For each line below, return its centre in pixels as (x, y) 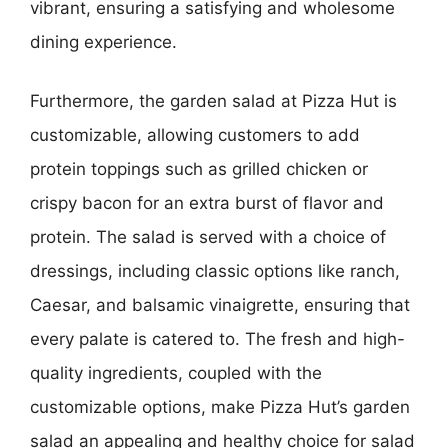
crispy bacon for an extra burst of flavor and (207, 203)
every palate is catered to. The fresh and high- (217, 339)
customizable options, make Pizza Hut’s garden (220, 407)
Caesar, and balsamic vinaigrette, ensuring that (220, 305)
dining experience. (103, 41)
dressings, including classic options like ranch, (215, 271)
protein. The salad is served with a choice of (208, 237)
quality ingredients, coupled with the (176, 373)
